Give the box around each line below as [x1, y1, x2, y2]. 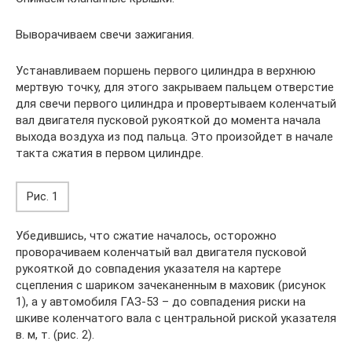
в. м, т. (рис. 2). [16, 328, 94, 342]
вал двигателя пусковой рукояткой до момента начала [16, 113, 321, 127]
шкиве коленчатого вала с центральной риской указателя [16, 311, 336, 325]
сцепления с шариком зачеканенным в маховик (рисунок [16, 278, 326, 292]
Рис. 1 [27, 189, 58, 203]
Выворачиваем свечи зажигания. [16, 27, 194, 42]
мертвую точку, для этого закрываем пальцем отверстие [16, 80, 334, 94]
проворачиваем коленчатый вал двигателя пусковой [16, 245, 306, 259]
